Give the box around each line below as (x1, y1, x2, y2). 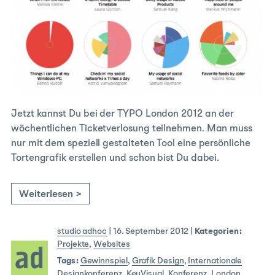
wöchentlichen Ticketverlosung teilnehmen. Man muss (11, 123, 253, 134)
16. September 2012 (112, 227, 189, 236)
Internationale (188, 256, 242, 265)
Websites (93, 239, 130, 249)
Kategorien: (195, 227, 242, 236)
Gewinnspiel (80, 256, 128, 265)
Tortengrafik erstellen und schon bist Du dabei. (11, 153, 220, 163)
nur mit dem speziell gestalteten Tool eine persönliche (11, 138, 250, 149)
